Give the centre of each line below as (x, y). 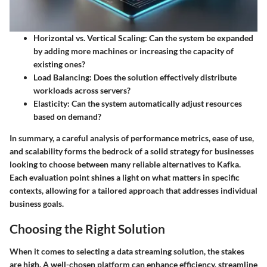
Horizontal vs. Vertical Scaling (89, 38)
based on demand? (67, 117)
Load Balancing (61, 77)
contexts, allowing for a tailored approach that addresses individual (133, 191)
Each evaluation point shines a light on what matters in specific (125, 178)
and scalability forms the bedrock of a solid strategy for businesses (132, 151)
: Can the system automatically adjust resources (155, 104)
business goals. (37, 204)
